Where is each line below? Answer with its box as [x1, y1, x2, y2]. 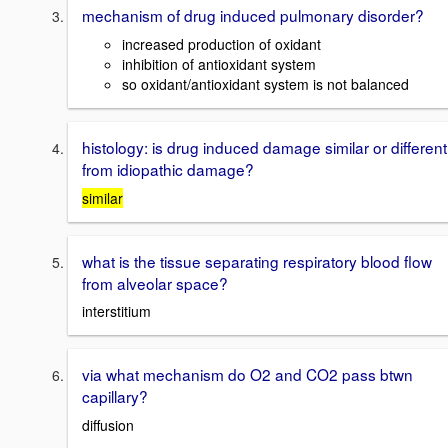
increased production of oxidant [122, 34, 321, 55]
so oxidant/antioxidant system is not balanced [122, 74, 409, 95]
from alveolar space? [82, 271, 228, 294]
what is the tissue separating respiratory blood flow [82, 249, 432, 272]
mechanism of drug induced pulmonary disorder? [82, 4, 424, 27]
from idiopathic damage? [82, 158, 254, 181]
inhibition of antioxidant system [122, 54, 316, 75]
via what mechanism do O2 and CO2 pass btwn [82, 363, 413, 386]
